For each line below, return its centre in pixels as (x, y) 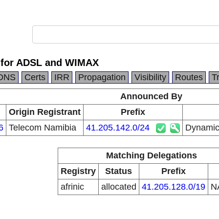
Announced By (151, 96)
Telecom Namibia (42, 128)
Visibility (150, 77)
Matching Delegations (151, 155)
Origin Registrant (44, 112)
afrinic (72, 187)
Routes (189, 77)
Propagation (102, 77)
